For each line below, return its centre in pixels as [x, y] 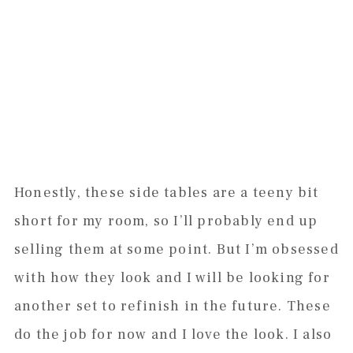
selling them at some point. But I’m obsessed [176, 250]
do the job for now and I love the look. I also [173, 335]
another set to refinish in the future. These [172, 307]
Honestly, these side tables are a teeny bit [166, 193]
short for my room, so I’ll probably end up [166, 221]
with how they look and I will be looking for [172, 278]
